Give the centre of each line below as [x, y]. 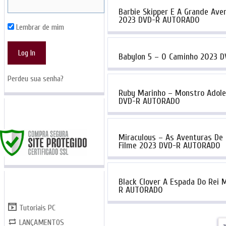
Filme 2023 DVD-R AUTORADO [169, 146]
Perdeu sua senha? [35, 79]
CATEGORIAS [34, 183]
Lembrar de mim [39, 27]
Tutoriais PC [38, 208]
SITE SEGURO [36, 110]
